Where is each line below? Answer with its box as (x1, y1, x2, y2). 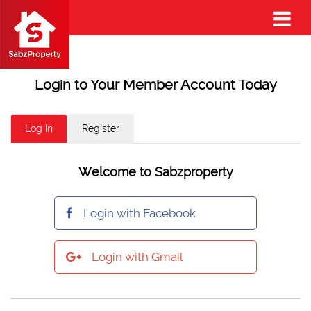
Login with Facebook (83, 206, 196, 220)
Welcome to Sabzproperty (78, 165, 233, 179)
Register (82, 123, 119, 134)
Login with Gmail (92, 250, 183, 264)
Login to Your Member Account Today (34, 76, 277, 93)
